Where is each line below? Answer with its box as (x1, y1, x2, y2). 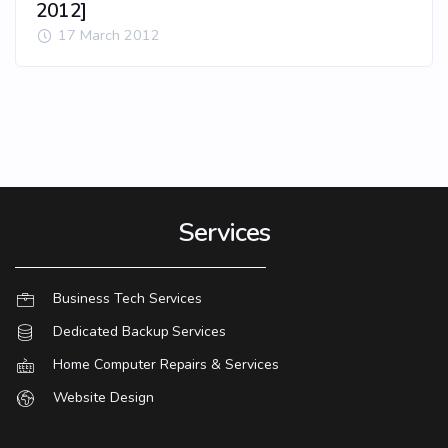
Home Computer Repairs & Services (53, 355, 280, 375)
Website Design (53, 388, 154, 408)
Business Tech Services (53, 289, 203, 309)
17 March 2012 (57, 25, 160, 46)
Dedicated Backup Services (53, 322, 227, 342)
